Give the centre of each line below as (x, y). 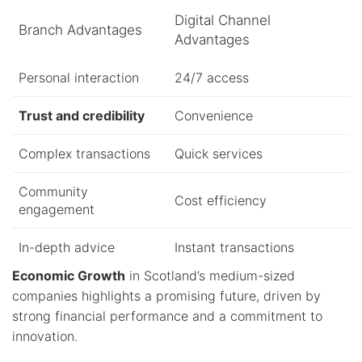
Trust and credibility (82, 115)
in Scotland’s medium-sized (210, 275)
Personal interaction (79, 77)
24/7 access (212, 77)
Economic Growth (69, 275)
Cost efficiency (221, 200)
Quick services (219, 153)
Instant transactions (234, 247)
